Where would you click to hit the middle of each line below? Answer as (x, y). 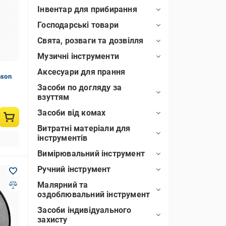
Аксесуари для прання (81, 72)
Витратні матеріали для (84, 128)
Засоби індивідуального (84, 210)
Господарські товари (78, 25)
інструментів (63, 138)
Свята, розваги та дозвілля (91, 41)
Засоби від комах (72, 113)
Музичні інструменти (78, 56)
